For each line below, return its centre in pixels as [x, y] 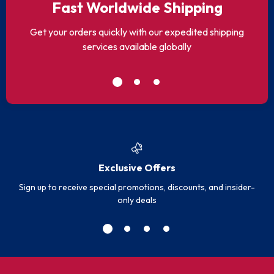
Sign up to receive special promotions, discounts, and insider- [137, 187]
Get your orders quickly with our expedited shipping [137, 32]
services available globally [137, 46]
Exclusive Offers [137, 167]
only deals [137, 200]
